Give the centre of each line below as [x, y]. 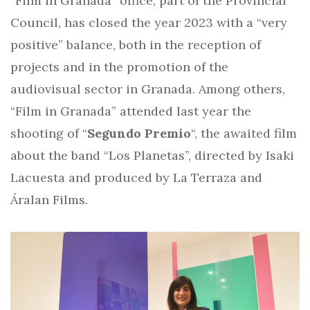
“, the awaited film [244, 133]
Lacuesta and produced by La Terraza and [136, 177]
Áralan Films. [49, 200]
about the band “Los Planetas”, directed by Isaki [152, 155]
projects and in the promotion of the [119, 67]
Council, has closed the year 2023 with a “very [149, 22]
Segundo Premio [139, 133]
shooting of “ [49, 133]
